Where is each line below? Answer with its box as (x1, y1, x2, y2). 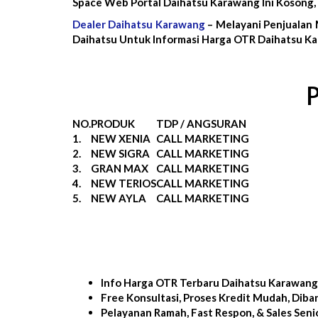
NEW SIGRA (91, 146, 150, 160)
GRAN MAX (91, 161, 148, 175)
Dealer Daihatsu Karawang (72, 17, 205, 31)
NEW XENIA (91, 131, 150, 145)
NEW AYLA (91, 191, 146, 204)
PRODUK (91, 116, 135, 130)
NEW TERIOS (91, 176, 156, 190)
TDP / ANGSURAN (156, 116, 246, 130)
